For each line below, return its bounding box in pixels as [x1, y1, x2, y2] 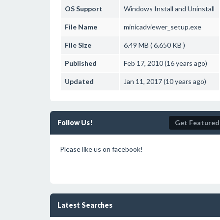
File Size [65, 41, 91, 49]
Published [65, 59, 97, 67]
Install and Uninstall [153, 4, 215, 13]
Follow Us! [57, 118, 93, 127]
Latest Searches [57, 201, 112, 209]
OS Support [65, 4, 103, 13]
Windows [124, 4, 153, 13]
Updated [65, 77, 94, 85]
